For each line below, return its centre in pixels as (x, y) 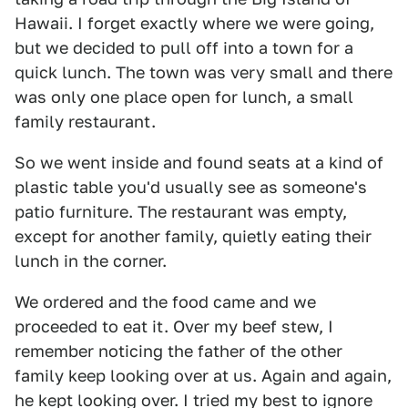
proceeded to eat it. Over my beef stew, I (174, 326)
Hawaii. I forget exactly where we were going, (194, 23)
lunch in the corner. (91, 261)
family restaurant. (85, 122)
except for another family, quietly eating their (193, 236)
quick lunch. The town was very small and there (204, 72)
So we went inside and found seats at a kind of (199, 163)
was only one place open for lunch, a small (184, 97)
